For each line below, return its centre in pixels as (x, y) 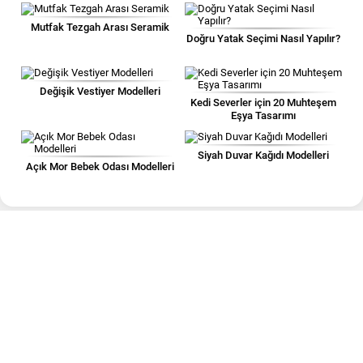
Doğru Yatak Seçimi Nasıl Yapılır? (263, 38)
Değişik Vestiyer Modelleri (100, 91)
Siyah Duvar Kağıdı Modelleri (263, 155)
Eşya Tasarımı (263, 115)
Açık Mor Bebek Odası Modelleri (100, 167)
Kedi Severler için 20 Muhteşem (263, 102)
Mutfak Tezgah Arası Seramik (100, 27)
